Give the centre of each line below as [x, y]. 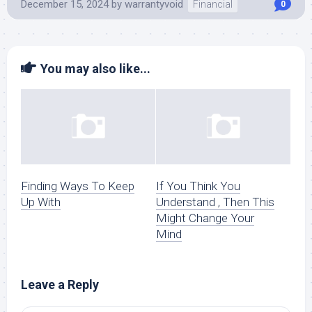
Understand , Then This [215, 202]
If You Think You [198, 186]
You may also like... [95, 69]
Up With [41, 202]
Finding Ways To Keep [78, 186]
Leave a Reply [60, 285]
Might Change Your [205, 218]
